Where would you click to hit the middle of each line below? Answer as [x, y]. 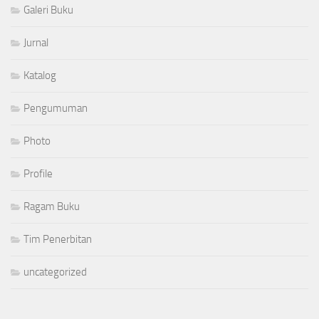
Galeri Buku [48, 10]
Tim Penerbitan [58, 239]
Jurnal [36, 42]
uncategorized [55, 272]
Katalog [40, 75]
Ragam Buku [52, 206]
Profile [38, 173]
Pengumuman [56, 108]
